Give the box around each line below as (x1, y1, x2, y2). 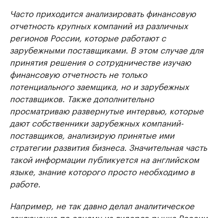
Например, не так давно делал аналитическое (10, 199, 194, 212)
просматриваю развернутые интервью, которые (10, 104, 203, 117)
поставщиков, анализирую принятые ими (10, 128, 174, 141)
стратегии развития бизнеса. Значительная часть (10, 140, 207, 153)
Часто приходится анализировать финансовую (10, 6, 196, 19)
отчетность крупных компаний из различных (10, 18, 188, 32)
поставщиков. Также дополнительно (10, 91, 154, 105)
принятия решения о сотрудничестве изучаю (10, 55, 191, 68)
